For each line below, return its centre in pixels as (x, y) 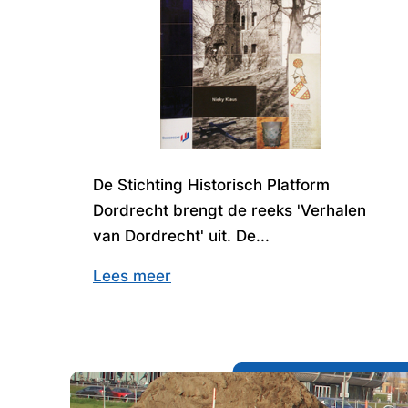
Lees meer (132, 275)
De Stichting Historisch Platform (211, 184)
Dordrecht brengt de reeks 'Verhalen (229, 210)
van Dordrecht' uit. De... (181, 235)
